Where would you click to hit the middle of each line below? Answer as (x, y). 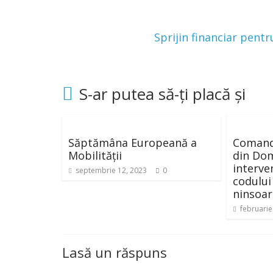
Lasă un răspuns (115, 252)
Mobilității (95, 155)
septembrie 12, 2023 (111, 170)
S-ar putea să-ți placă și (162, 94)
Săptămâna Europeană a (133, 142)
